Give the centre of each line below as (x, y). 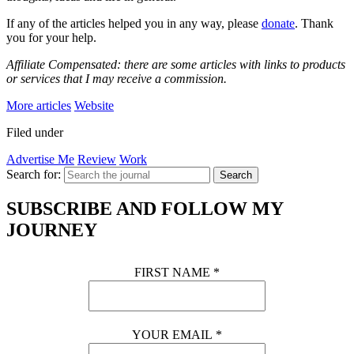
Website (94, 105)
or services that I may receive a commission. (117, 78)
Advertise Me (40, 159)
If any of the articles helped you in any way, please (134, 23)
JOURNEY (52, 230)
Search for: (34, 174)
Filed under (35, 132)
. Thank (314, 23)
